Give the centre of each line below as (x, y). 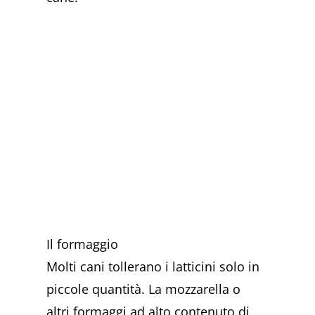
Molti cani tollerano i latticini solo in (153, 267)
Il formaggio (83, 244)
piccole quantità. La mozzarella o (144, 289)
